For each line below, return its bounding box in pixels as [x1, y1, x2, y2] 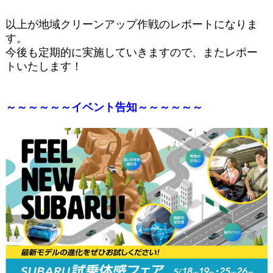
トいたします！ [5, 60, 82, 73]
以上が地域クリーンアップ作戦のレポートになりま [5, 18, 258, 30]
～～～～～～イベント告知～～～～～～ [5, 101, 203, 113]
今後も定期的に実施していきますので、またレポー [5, 46, 258, 58]
